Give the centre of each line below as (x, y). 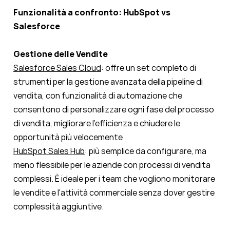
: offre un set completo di (149, 68)
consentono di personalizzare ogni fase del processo (114, 110)
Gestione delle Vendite (61, 54)
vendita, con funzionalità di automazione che (98, 96)
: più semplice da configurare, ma (146, 151)
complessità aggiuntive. (59, 207)
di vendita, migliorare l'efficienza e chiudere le (97, 123)
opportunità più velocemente (68, 137)
